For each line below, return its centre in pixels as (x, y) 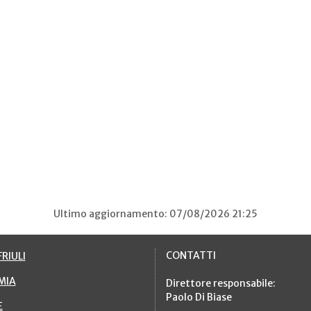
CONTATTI (191, 255)
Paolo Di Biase (199, 297)
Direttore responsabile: (221, 283)
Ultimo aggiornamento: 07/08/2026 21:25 (155, 213)
